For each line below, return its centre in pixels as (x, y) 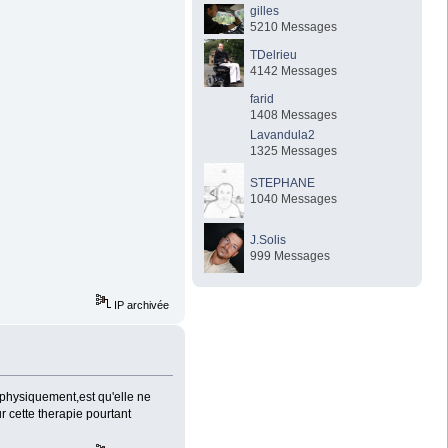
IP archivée (140, 304)
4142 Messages (294, 70)
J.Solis (268, 239)
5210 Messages (294, 26)
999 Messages (290, 255)
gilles (265, 10)
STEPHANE (283, 182)
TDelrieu (274, 54)
